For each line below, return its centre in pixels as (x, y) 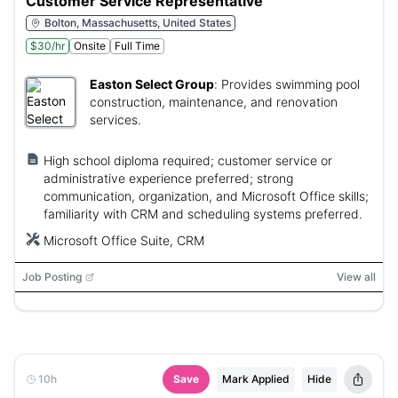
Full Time (137, 46)
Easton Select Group (152, 84)
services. (115, 119)
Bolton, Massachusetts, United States (138, 23)
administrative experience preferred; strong (168, 178)
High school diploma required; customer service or (188, 160)
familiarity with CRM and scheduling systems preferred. (203, 214)
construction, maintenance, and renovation (214, 102)
